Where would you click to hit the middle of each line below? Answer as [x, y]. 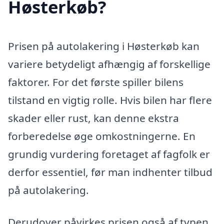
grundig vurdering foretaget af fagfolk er [109, 154]
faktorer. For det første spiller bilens [96, 82]
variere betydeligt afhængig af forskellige [109, 64]
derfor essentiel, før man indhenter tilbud [110, 172]
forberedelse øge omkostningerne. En [102, 136]
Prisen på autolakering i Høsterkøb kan [104, 46]
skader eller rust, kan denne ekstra [93, 118]
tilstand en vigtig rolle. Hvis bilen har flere [110, 100]
